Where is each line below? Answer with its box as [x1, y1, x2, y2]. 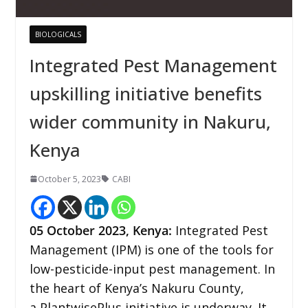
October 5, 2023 [37, 173, 101, 185]
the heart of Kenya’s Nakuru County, [29, 279, 244, 296]
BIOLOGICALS [34, 29, 81, 39]
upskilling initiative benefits [29, 80, 262, 106]
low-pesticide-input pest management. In [29, 260, 275, 277]
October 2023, [46, 221, 133, 239]
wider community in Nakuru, [29, 109, 271, 134]
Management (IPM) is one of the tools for [29, 241, 274, 258]
